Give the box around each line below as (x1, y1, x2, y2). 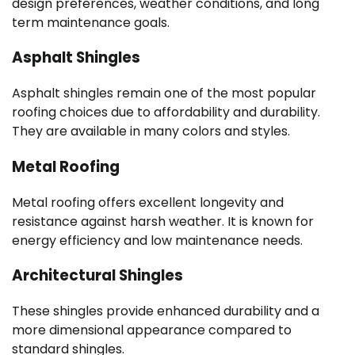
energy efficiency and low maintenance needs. (12, 231, 303, 250)
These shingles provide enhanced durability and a (12, 301, 319, 320)
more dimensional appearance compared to (12, 320, 292, 339)
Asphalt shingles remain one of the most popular (12, 84, 316, 103)
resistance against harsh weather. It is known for (12, 212, 314, 231)
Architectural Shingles (12, 265, 183, 287)
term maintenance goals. (12, 13, 170, 32)
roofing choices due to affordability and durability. (12, 103, 320, 122)
